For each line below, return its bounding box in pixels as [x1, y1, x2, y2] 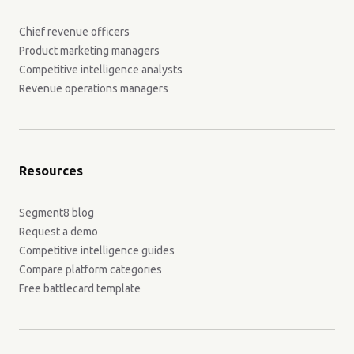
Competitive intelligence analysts [19, 62, 183, 76]
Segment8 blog [19, 205, 94, 219]
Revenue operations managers [19, 81, 168, 95]
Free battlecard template [19, 281, 141, 295]
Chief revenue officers [19, 24, 130, 38]
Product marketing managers [19, 43, 160, 57]
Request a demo [19, 224, 98, 238]
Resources [19, 163, 83, 178]
